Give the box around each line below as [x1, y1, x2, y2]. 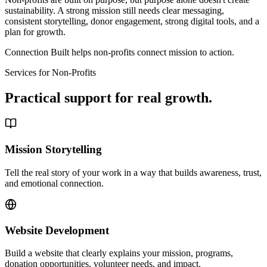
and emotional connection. [5, 178, 104, 188]
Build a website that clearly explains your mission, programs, [5, 248, 233, 259]
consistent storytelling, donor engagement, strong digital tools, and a [5, 15, 259, 26]
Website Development [5, 223, 109, 237]
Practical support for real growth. [5, 89, 212, 105]
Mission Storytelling [5, 143, 102, 156]
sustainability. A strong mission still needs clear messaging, [5, 5, 224, 15]
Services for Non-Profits [5, 67, 96, 77]
